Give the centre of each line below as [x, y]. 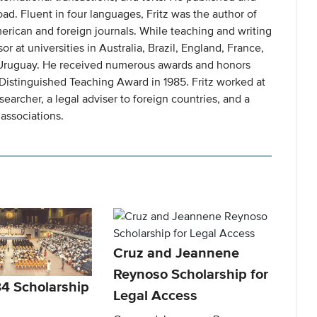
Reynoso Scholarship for [191, 274]
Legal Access [156, 295]
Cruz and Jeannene [177, 253]
